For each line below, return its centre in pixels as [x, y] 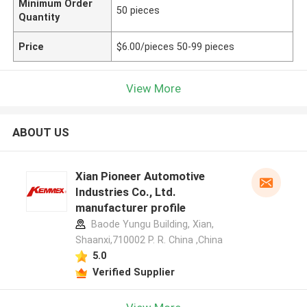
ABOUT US [40, 133]
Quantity [39, 17]
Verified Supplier [133, 272]
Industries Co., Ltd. [125, 192]
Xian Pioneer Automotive [140, 176]
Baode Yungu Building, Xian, [151, 224]
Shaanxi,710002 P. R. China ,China [149, 240]
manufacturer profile [130, 208]
